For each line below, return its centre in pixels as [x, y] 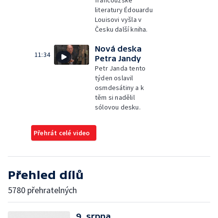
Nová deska [118, 49]
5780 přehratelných [42, 190]
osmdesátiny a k [119, 88]
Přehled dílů [46, 175]
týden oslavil [114, 78]
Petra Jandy [118, 58]
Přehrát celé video [62, 133]
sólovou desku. [118, 107]
